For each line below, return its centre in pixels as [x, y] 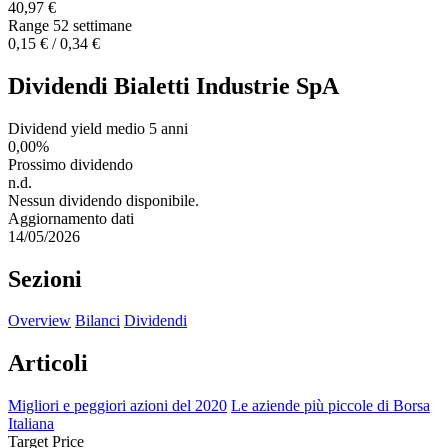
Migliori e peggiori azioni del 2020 [117, 406]
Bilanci [97, 321]
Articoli [48, 363]
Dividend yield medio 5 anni [98, 128]
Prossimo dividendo [70, 164]
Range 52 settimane [70, 25]
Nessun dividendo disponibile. [103, 200]
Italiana [31, 424]
